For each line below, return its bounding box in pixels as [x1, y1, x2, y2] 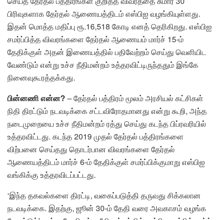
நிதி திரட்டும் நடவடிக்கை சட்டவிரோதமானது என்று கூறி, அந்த [7, 105, 207, 116]
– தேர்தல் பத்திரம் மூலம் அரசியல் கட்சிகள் [67, 92, 203, 104]
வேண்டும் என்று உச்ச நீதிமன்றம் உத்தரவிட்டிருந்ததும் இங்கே [7, 58, 198, 70]
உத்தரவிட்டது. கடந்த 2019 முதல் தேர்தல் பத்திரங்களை [7, 130, 184, 142]
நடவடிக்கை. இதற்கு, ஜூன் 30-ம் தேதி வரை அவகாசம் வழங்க [7, 202, 206, 214]
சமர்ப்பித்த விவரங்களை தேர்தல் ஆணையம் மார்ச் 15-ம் [7, 33, 184, 45]
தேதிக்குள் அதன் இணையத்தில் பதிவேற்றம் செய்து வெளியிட [7, 46, 206, 57]
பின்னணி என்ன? [7, 92, 67, 104]
